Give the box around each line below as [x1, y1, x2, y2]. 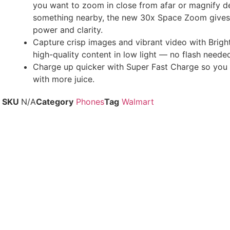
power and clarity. [33, 25, 103, 35]
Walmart [122, 97, 154, 107]
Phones [76, 97, 104, 107]
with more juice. [33, 74, 94, 85]
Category [36, 97, 73, 107]
